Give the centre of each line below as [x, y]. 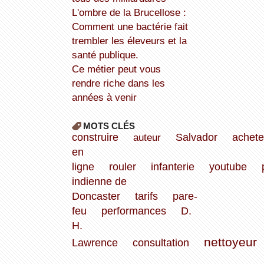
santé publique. [105, 55]
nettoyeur [230, 242]
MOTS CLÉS [109, 126]
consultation [161, 243]
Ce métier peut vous [75, 69]
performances [133, 211]
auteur [147, 138]
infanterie [172, 167]
